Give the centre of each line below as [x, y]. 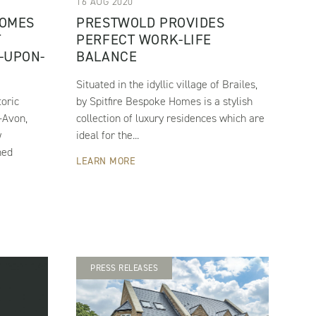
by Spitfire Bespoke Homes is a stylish [165, 102]
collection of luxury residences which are [171, 119]
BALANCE [107, 57]
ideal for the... [108, 135]
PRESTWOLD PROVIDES [151, 23]
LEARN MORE [106, 162]
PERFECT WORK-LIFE [144, 40]
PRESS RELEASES [124, 268]
